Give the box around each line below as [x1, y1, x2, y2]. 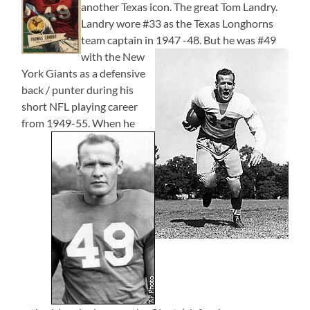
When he [92, 116, 136, 129]
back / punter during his [21, 82, 134, 96]
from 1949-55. [21, 116, 93, 129]
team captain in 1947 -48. [81, 33, 202, 46]
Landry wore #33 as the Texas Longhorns [81, 16, 274, 30]
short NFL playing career [21, 99, 138, 113]
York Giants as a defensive [21, 66, 146, 80]
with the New [81, 49, 145, 63]
